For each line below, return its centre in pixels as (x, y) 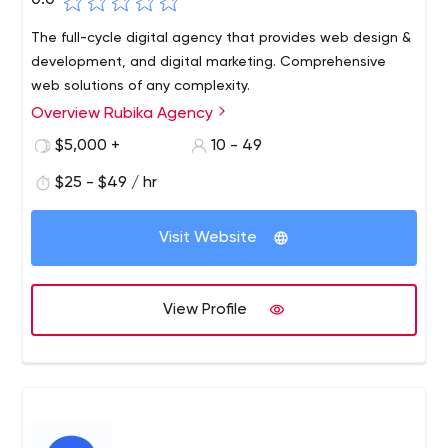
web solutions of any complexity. (141, 86)
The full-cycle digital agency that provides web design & (221, 38)
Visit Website (208, 238)
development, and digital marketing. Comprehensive (209, 62)
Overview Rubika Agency (124, 114)
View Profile (205, 310)
